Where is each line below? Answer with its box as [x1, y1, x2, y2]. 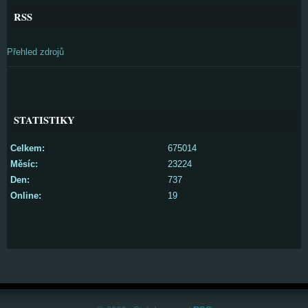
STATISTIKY [14, 112, 75, 127]
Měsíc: [10, 158, 38, 169]
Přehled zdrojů [7, 46, 64, 57]
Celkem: [10, 142, 45, 153]
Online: [10, 190, 41, 201]
